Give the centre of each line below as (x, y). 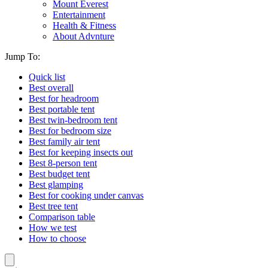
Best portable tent (62, 109)
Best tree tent (53, 206)
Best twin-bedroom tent (73, 120)
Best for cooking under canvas (86, 195)
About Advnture (83, 36)
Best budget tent (59, 174)
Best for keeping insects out (81, 152)
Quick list (47, 77)
